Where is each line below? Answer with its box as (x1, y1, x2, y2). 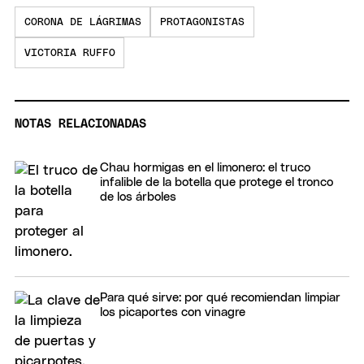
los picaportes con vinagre (100, 305, 245, 318)
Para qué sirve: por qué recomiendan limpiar (100, 291, 340, 304)
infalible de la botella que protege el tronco (100, 175, 333, 188)
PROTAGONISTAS (159, 16, 245, 28)
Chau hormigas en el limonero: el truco (100, 161, 310, 174)
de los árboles (100, 190, 176, 203)
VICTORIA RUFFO (24, 47, 115, 58)
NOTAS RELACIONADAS (15, 117, 146, 130)
